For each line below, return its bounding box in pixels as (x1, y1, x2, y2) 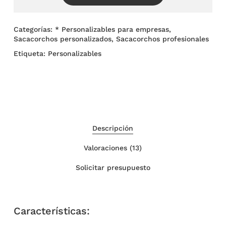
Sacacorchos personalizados (13, 35, 111, 43)
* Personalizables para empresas (54, 25, 169, 34)
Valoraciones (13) (84, 144, 142, 152)
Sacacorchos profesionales (116, 35, 209, 43)
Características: (13, 204, 90, 217)
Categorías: (13, 25, 55, 34)
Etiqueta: (13, 49, 48, 58)
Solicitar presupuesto (75, 163, 150, 172)
